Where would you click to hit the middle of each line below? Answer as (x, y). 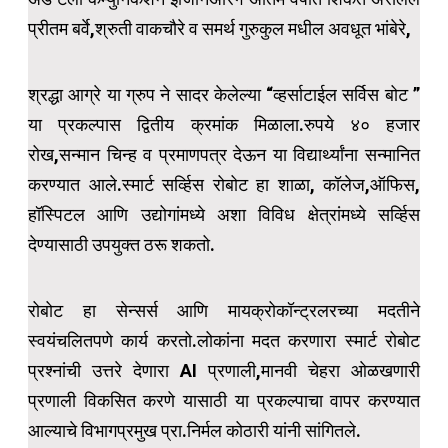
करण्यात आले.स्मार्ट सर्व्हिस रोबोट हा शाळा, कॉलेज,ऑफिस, (224, 184)
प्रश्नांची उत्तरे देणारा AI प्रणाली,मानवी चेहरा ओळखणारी (224, 370)
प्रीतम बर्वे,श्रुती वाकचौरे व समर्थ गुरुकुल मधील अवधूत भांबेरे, (219, 28)
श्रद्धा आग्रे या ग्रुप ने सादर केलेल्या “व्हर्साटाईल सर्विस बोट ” (224, 94)
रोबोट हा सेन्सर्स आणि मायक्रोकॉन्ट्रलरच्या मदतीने (224, 310)
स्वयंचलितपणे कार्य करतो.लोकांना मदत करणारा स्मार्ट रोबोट (224, 340)
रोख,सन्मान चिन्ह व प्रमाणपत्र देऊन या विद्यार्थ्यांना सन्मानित (224, 154)
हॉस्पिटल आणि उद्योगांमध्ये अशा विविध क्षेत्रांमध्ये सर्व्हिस (224, 214)
